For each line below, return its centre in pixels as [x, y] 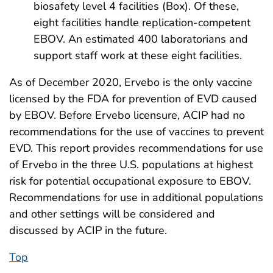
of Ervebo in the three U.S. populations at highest [131, 164]
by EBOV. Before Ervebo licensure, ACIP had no [127, 115]
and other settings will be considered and [112, 214]
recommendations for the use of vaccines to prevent [136, 131]
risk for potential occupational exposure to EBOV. [130, 181]
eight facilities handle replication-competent [142, 22]
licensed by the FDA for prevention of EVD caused [133, 98]
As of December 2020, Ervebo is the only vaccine [131, 82]
